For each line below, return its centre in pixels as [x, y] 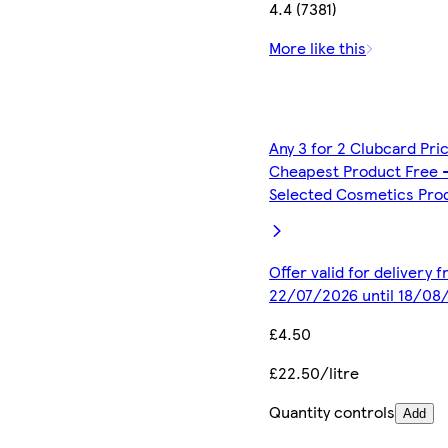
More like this [318, 47]
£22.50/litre [314, 372]
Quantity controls [332, 411]
